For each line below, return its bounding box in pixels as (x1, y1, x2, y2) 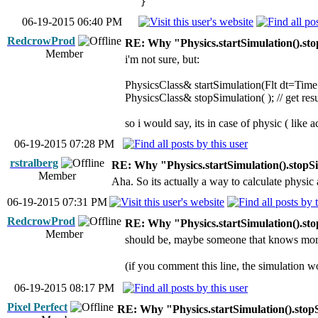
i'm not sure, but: (125, 53, 199, 65)
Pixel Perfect (7, 301, 67, 313)
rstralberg (10, 157, 58, 169)
